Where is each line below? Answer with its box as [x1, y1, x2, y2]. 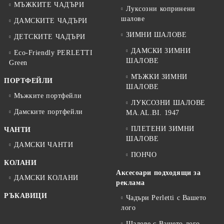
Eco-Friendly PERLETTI [13, 48, 93, 56]
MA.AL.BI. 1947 [126, 108, 179, 116]
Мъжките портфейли [13, 91, 82, 99]
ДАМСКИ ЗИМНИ [130, 46, 191, 54]
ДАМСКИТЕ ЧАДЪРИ [13, 16, 87, 24]
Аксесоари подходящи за [116, 168, 201, 176]
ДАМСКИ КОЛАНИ [13, 173, 78, 181]
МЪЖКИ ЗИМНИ [130, 72, 187, 80]
